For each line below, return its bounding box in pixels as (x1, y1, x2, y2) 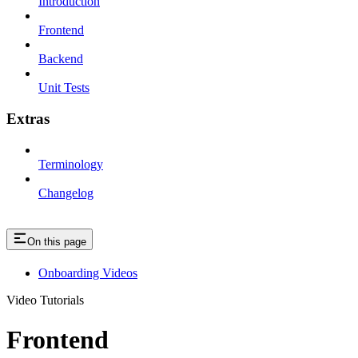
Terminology (38, 157, 103, 171)
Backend (38, 52, 83, 66)
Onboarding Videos (38, 266, 137, 280)
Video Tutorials (6, 293, 84, 308)
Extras (6, 109, 50, 127)
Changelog (38, 185, 93, 200)
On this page (27, 236, 86, 249)
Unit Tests (38, 81, 89, 95)
